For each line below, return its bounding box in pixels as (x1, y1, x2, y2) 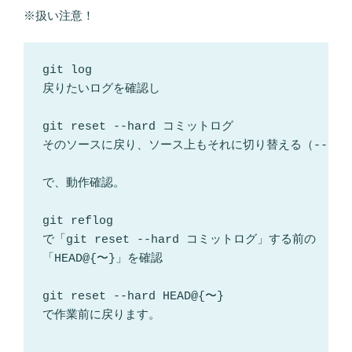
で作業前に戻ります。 (42, 309, 160, 323)
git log (42, 64, 99, 78)
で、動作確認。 (42, 177, 125, 191)
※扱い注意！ (24, 8, 94, 22)
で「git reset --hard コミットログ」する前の (42, 233, 316, 247)
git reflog (42, 214, 120, 229)
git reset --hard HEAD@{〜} (42, 290, 224, 304)
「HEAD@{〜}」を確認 (42, 252, 163, 266)
